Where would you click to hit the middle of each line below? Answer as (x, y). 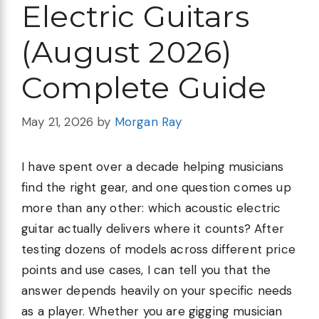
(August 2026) (127, 52)
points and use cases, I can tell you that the (146, 270)
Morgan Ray (148, 122)
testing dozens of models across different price (158, 250)
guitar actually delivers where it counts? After (153, 229)
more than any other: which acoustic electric (151, 208)
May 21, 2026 (58, 122)
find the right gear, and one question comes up (156, 188)
